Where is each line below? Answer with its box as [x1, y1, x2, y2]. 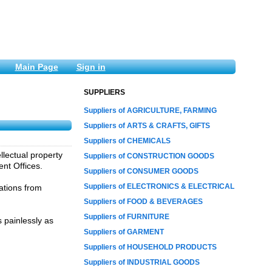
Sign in [76, 62, 106, 72]
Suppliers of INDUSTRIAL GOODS [84, 258, 200, 267]
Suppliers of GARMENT [84, 228, 164, 236]
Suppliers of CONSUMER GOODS [84, 167, 199, 175]
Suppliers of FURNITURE [84, 212, 169, 221]
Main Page [15, 62, 58, 72]
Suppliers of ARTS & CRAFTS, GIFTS [84, 121, 210, 130]
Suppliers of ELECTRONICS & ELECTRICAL [84, 182, 234, 191]
